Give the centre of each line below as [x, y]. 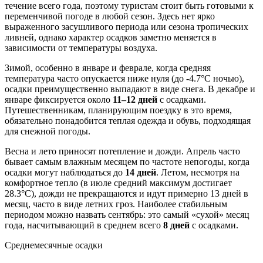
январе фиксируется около [59, 100]
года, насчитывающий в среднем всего [84, 225]
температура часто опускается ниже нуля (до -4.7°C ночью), [124, 79]
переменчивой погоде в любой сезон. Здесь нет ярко [110, 16]
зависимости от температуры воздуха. [81, 48]
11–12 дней [135, 100]
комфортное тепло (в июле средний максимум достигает [118, 183]
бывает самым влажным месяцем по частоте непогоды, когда [127, 162]
